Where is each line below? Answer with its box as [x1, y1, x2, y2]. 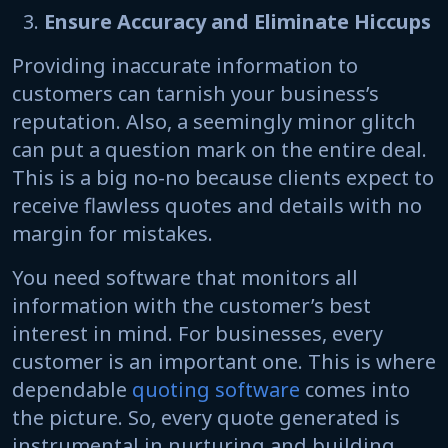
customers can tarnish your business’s [12, 79, 379, 107]
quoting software [132, 375, 300, 403]
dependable [12, 375, 132, 403]
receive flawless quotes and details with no [12, 191, 422, 219]
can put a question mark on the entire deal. [12, 135, 427, 163]
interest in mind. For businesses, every [12, 319, 383, 347]
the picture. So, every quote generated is [12, 403, 400, 431]
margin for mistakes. [12, 219, 213, 247]
